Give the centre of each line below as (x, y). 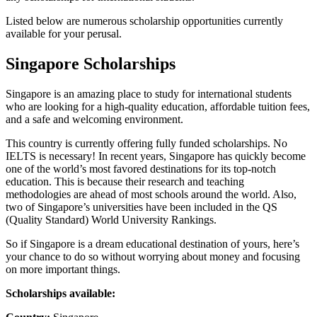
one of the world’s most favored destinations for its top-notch (141, 168)
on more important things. (63, 269)
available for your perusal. (64, 33)
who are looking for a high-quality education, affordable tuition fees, (158, 106)
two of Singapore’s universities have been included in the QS (142, 207)
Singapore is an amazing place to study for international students (149, 93)
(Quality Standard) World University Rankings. (111, 219)
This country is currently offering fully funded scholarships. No (146, 143)
